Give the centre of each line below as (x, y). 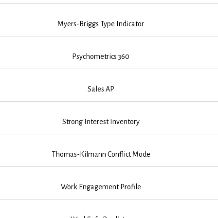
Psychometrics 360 (101, 56)
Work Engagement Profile (101, 187)
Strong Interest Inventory (101, 121)
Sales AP (101, 89)
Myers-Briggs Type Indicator (101, 24)
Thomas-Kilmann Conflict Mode (101, 154)
